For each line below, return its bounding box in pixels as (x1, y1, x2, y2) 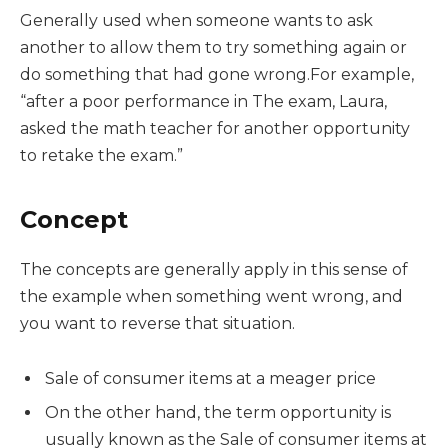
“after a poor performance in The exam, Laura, (20, 92, 387, 112)
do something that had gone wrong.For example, (20, 65, 414, 85)
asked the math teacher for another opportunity (20, 119, 410, 139)
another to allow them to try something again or (20, 38, 407, 58)
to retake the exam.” (20, 146, 183, 166)
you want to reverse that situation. (20, 313, 295, 333)
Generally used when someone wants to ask (20, 11, 373, 31)
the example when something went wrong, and (20, 286, 403, 306)
